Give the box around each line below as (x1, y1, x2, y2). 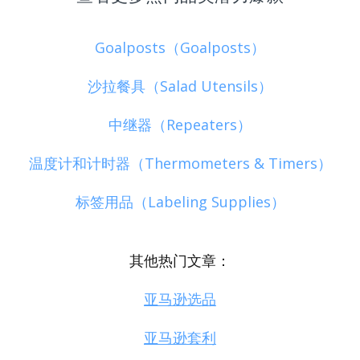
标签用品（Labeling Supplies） (75, 192, 285, 212)
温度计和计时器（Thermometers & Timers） (28, 153, 332, 174)
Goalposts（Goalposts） (95, 37, 265, 57)
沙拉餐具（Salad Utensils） (88, 76, 272, 96)
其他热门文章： (129, 251, 231, 271)
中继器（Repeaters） (108, 115, 252, 135)
